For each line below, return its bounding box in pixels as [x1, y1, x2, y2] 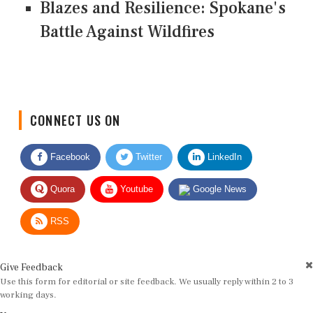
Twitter [133, 140, 162, 152]
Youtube [117, 173, 153, 184]
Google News [190, 173, 247, 184]
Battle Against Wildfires [40, 21, 214, 43]
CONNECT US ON [30, 100, 121, 119]
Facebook [48, 140, 90, 152]
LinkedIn [205, 140, 242, 152]
